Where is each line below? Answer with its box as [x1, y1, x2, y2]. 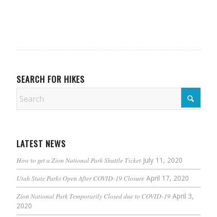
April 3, [172, 191, 194, 201]
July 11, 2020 [142, 155, 183, 165]
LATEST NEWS [16, 137, 66, 150]
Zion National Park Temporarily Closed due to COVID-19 [16, 191, 170, 201]
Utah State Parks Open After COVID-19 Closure [16, 173, 144, 183]
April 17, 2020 [146, 173, 189, 183]
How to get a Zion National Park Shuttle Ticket [16, 155, 141, 165]
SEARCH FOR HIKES [16, 72, 85, 85]
